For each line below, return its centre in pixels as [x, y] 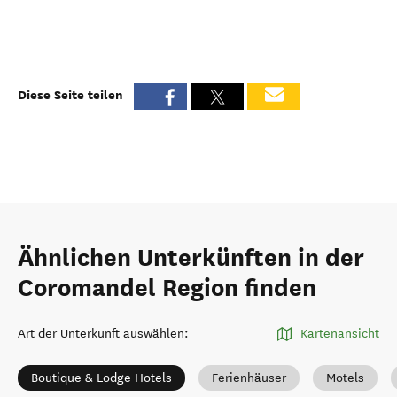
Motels [345, 378]
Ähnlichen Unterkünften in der [191, 258]
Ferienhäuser [249, 378]
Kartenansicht [340, 334]
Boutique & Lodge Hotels [101, 378]
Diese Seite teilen [70, 94]
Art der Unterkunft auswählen [101, 334]
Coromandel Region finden [167, 288]
